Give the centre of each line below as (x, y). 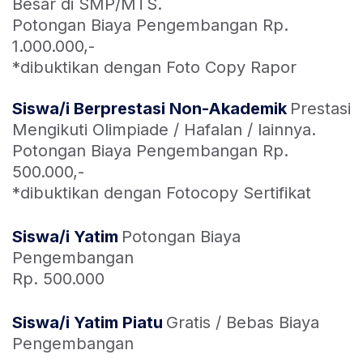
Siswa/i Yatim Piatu (88, 322)
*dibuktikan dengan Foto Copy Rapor (154, 67)
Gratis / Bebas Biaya (243, 322)
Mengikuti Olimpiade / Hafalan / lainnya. (164, 130)
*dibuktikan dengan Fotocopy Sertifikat (162, 193)
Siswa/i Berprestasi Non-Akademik (149, 109)
